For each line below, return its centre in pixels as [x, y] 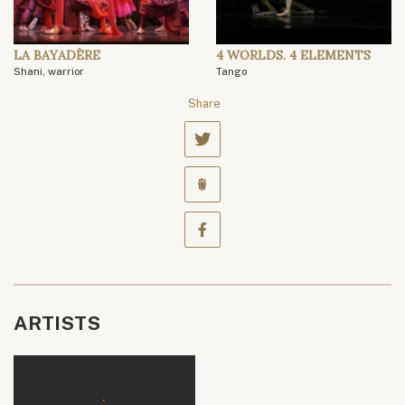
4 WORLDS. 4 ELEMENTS [293, 56]
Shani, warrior [49, 72]
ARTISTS [57, 324]
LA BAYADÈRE [57, 56]
